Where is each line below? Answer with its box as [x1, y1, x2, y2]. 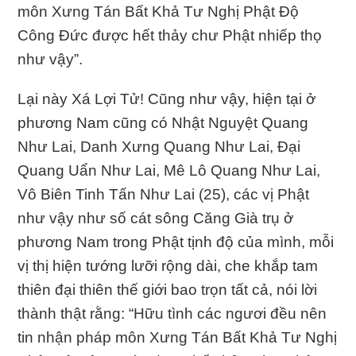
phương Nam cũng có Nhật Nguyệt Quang [17, 114, 309, 131]
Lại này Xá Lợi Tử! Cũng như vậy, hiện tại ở [17, 90, 316, 107]
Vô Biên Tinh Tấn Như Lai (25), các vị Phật [17, 185, 310, 203]
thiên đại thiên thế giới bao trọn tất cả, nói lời [17, 281, 318, 298]
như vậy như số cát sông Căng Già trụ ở [17, 209, 294, 226]
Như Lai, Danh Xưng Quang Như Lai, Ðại [17, 137, 301, 155]
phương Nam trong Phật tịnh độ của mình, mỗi [17, 233, 335, 250]
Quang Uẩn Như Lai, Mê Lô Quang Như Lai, [17, 161, 321, 179]
